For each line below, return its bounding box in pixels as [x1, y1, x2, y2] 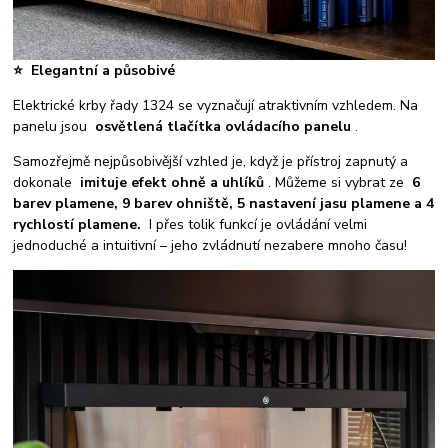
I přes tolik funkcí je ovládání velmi [145, 214, 368, 234]
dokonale [13, 172, 81, 192]
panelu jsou [13, 116, 96, 136]
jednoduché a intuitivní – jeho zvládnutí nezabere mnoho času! [13, 235, 408, 255]
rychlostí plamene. [13, 214, 146, 234]
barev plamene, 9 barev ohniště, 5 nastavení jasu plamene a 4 [13, 193, 435, 213]
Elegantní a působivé [31, 60, 176, 80]
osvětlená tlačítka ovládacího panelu [95, 116, 352, 136]
